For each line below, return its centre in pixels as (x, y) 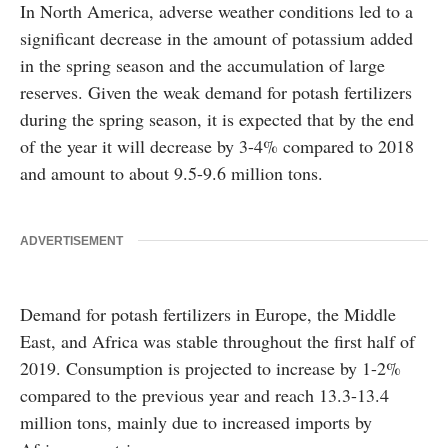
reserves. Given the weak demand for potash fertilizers (216, 92)
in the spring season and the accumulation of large (202, 65)
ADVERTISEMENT (71, 241)
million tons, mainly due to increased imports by (196, 422)
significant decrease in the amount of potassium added (216, 38)
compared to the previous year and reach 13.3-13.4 (204, 395)
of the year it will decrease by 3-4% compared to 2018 (217, 146)
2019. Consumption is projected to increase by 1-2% (210, 368)
